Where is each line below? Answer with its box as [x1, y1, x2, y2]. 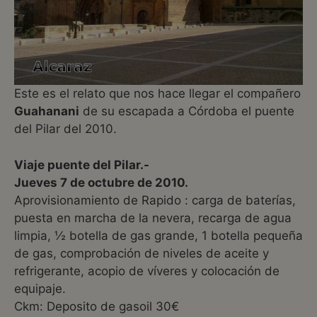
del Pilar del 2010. [14, 122, 117, 137]
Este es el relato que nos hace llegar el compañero [14, 86, 301, 101]
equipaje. [14, 281, 66, 296]
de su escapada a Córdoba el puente [79, 104, 294, 119]
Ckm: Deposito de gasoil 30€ [14, 299, 179, 313]
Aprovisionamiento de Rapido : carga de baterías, [14, 192, 296, 207]
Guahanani [14, 104, 79, 119]
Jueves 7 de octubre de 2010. [14, 175, 188, 190]
